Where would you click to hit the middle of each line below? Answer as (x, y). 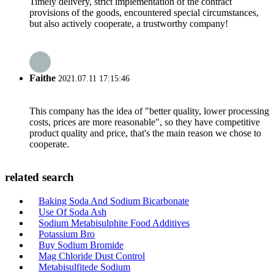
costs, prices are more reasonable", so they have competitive (145, 122)
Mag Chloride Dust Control (92, 256)
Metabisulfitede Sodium (84, 267)
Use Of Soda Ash (72, 212)
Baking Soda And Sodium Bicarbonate (114, 201)
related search (39, 177)
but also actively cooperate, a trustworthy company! (129, 23)
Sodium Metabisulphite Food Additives (114, 223)
